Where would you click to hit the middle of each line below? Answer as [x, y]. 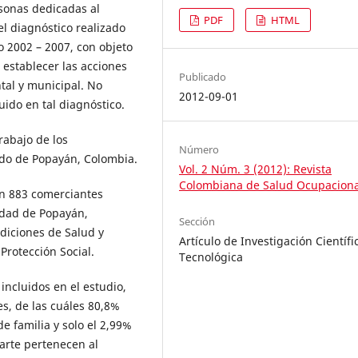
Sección [197, 222]
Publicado [203, 77]
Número [199, 150]
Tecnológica [211, 257]
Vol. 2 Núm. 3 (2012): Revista [256, 169]
